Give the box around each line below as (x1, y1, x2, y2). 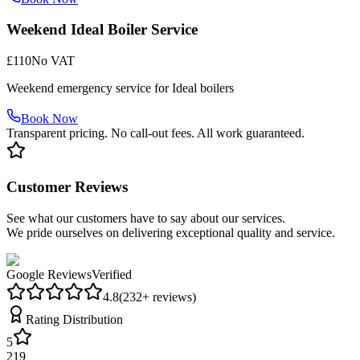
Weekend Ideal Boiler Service (6, 21, 198, 39)
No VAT (31, 54, 75, 68)
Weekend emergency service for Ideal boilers (6, 81, 234, 96)
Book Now (21, 112, 78, 126)
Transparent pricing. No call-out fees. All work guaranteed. (6, 126, 305, 141)
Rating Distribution (26, 312, 123, 326)
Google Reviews (6, 267, 92, 281)
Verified (92, 267, 132, 281)
